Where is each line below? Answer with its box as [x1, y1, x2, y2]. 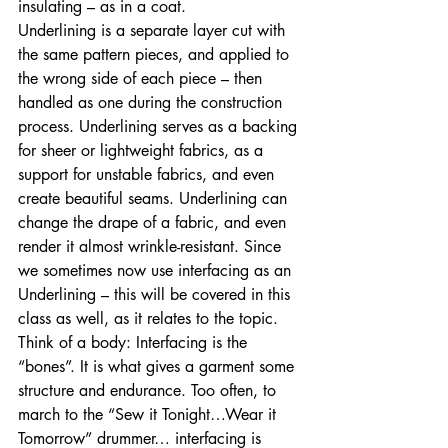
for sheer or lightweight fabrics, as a [18, 140, 268, 161]
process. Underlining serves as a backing [18, 116, 302, 137]
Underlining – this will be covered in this [18, 284, 295, 305]
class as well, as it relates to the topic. [18, 308, 283, 329]
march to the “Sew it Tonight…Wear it [18, 404, 281, 425]
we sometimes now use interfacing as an [18, 260, 296, 281]
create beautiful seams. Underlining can [18, 188, 292, 209]
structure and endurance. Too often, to [18, 380, 281, 401]
